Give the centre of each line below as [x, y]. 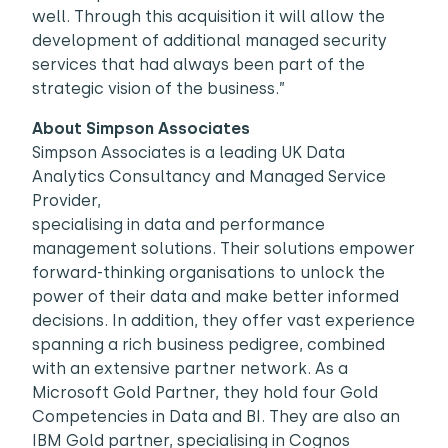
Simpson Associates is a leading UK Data [188, 152]
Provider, [66, 200]
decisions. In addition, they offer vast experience [223, 320]
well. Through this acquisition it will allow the [208, 16]
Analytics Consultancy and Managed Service [209, 176]
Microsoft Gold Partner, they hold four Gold [205, 392]
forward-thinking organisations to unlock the [208, 272]
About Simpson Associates [141, 128]
